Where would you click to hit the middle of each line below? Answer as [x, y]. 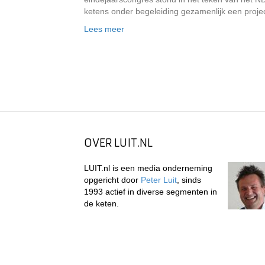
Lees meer [104, 29]
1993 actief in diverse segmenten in [151, 192]
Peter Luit [159, 180]
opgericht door [112, 180]
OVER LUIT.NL [118, 143]
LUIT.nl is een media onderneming [148, 168]
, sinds [189, 180]
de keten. [101, 203]
